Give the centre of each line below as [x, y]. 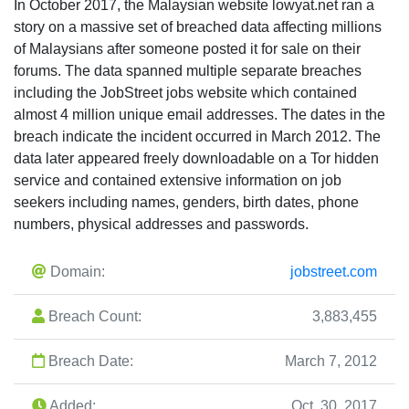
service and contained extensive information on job [178, 181]
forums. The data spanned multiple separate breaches [188, 71]
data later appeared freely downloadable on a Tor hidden [196, 159]
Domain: [76, 272]
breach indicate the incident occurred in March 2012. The [197, 137]
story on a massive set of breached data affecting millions [198, 27]
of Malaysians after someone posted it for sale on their [187, 49]
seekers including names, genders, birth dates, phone [186, 203]
